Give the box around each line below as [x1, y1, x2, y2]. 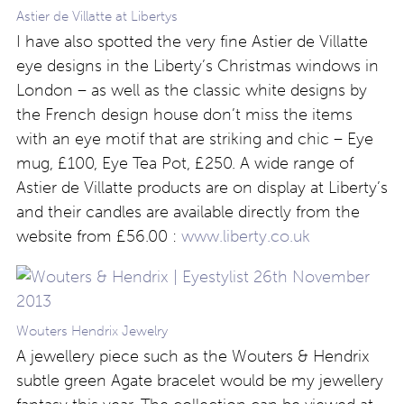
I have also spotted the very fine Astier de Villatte [16, 31, 368, 51]
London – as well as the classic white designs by [16, 79, 367, 100]
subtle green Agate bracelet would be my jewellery [16, 370, 383, 390]
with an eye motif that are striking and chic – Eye [16, 128, 373, 149]
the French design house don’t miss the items [16, 104, 353, 124]
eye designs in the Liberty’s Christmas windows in [16, 55, 379, 76]
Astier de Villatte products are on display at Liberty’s [16, 177, 388, 197]
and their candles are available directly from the [16, 201, 360, 222]
